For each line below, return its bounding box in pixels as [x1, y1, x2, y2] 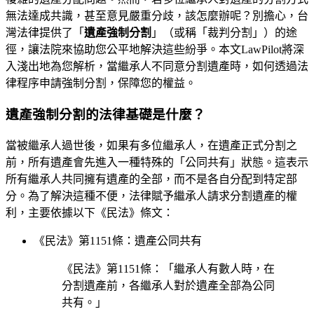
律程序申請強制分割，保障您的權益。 [6, 77, 196, 90]
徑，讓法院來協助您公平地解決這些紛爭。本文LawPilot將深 [6, 43, 304, 56]
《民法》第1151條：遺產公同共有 [34, 234, 202, 247]
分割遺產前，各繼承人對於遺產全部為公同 [62, 279, 275, 292]
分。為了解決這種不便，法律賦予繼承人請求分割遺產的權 [6, 189, 297, 202]
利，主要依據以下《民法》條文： [6, 206, 174, 219]
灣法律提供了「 [6, 27, 84, 39]
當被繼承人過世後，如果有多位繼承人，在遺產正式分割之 [6, 139, 297, 151]
